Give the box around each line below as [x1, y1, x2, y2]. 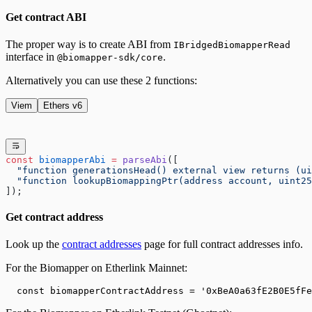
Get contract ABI [6, 10, 86, 23]
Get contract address [6, 210, 103, 223]
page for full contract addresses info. [141, 238, 303, 251]
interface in [6, 50, 57, 63]
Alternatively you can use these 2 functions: [6, 74, 197, 86]
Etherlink [105, 262, 146, 274]
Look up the [6, 238, 62, 251]
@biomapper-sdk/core [57, 52, 163, 63]
